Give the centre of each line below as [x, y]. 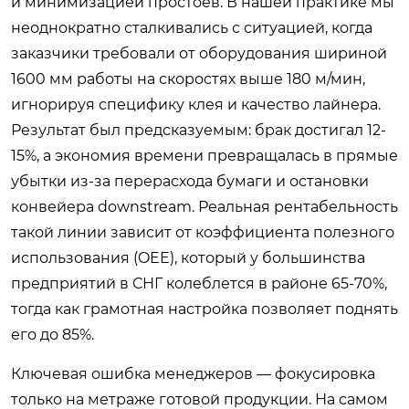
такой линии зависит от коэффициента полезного [203, 232]
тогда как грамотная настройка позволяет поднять [204, 309]
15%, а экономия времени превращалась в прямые [204, 156]
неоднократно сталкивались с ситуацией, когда [192, 28]
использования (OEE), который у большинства [188, 258]
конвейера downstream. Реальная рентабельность [204, 207]
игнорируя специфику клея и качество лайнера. [196, 105]
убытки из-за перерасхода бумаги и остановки [190, 181]
